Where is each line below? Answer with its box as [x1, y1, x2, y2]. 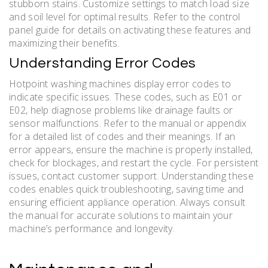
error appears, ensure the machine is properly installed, [9, 142, 253, 156]
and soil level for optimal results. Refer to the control [9, 10, 240, 23]
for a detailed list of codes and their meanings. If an [9, 129, 236, 143]
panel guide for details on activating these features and [9, 23, 251, 36]
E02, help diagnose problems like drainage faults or [9, 103, 233, 117]
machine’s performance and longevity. [9, 221, 175, 235]
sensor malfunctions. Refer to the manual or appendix [9, 116, 247, 130]
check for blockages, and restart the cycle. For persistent [9, 156, 259, 169]
